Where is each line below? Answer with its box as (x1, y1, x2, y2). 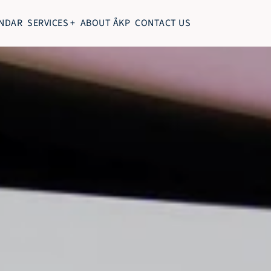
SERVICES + (27, 16, 76, 30)
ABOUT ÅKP (80, 16, 131, 30)
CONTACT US (135, 16, 191, 30)
